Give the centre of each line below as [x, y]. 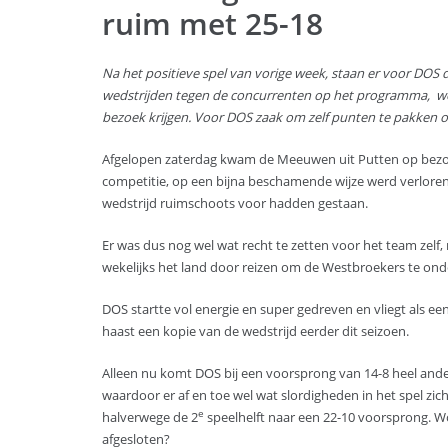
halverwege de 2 [150, 417]
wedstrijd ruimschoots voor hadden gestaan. [235, 203]
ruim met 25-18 [212, 23]
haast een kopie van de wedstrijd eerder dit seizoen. [255, 331]
